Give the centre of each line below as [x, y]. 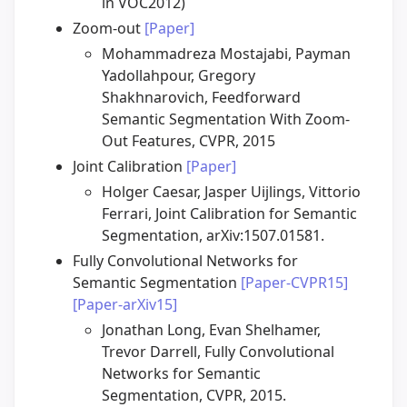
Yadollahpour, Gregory [179, 76]
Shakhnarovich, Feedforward [201, 98]
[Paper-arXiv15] [125, 305]
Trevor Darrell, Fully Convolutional [218, 352]
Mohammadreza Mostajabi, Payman [226, 54]
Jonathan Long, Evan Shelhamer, [211, 330]
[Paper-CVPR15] [294, 283]
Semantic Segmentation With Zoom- [226, 119]
